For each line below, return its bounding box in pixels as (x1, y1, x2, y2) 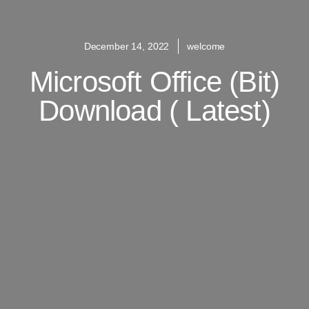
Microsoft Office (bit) (29, 66, 280, 99)
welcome (187, 41, 226, 52)
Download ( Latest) (39, 94, 270, 128)
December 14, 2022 (83, 41, 170, 52)
